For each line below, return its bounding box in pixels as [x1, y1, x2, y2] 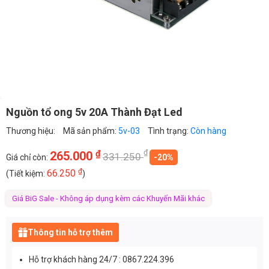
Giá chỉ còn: [6, 152, 50, 162]
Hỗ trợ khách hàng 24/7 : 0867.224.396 [29, 254, 175, 264]
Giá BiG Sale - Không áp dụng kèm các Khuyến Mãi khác [12, 193, 205, 203]
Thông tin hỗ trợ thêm [28, 227, 113, 237]
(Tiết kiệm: [6, 168, 47, 178]
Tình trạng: [148, 125, 190, 136]
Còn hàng [190, 125, 226, 136]
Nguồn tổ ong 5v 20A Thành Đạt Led [6, 105, 183, 118]
